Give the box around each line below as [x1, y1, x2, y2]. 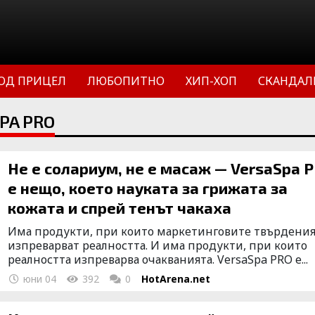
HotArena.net [141, 272, 211, 285]
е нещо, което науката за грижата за [8, 179, 288, 197]
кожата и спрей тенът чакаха [8, 198, 232, 217]
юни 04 [20, 272, 57, 285]
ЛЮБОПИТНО [87, 73, 165, 89]
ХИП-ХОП [186, 73, 237, 89]
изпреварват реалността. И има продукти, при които [8, 238, 308, 253]
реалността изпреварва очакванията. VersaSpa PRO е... [8, 252, 309, 267]
